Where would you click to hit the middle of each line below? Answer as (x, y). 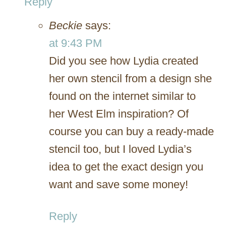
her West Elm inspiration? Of (119, 114)
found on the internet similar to (122, 96)
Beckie (66, 25)
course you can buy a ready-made (131, 131)
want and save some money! (119, 184)
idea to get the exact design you (126, 166)
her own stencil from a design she (130, 78)
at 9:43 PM (75, 43)
